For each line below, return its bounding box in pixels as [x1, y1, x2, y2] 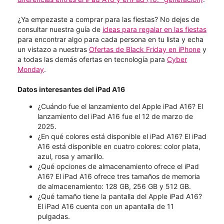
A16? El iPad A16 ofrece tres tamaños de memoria [37, 171, 200, 180]
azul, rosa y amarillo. [37, 151, 104, 160]
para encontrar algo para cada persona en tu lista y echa [17, 34, 203, 43]
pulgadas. [37, 211, 70, 220]
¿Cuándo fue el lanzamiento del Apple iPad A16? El [37, 101, 203, 110]
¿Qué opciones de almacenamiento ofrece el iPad [37, 161, 199, 170]
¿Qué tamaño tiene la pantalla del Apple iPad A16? [37, 191, 202, 200]
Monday [17, 64, 44, 73]
